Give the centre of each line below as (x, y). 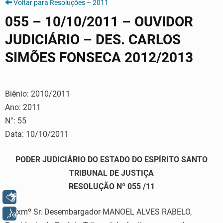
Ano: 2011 (23, 107)
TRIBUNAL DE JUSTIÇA (111, 173)
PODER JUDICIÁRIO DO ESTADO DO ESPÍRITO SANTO (111, 160)
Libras (40, 197)
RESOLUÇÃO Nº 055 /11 (111, 186)
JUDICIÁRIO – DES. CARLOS (93, 40)
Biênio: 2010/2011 (38, 94)
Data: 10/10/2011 (37, 134)
